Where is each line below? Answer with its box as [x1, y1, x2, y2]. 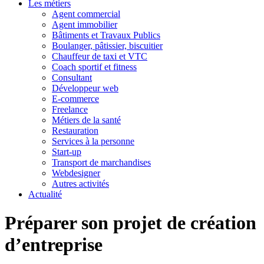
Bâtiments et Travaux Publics [52, 30, 160, 40]
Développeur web [52, 83, 118, 93]
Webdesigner [52, 168, 100, 178]
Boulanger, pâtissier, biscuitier [52, 41, 163, 51]
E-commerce [52, 94, 99, 104]
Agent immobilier [52, 19, 117, 29]
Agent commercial [52, 9, 120, 19]
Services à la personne [52, 136, 134, 146]
